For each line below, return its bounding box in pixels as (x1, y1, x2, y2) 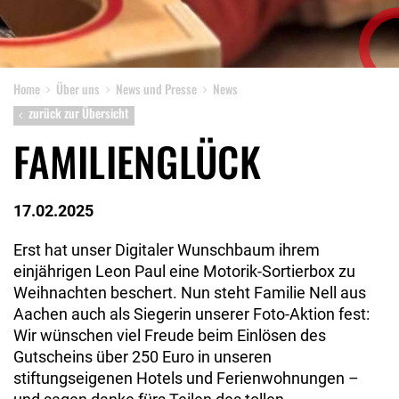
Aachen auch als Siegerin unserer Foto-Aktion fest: (13, 305, 370, 323)
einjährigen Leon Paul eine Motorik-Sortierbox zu (13, 262, 355, 281)
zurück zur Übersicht (28, 103, 129, 122)
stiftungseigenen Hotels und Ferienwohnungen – (13, 369, 359, 387)
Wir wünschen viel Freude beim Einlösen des (13, 326, 326, 345)
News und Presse (116, 79, 197, 98)
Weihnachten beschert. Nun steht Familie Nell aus (13, 283, 366, 302)
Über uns (56, 79, 100, 98)
